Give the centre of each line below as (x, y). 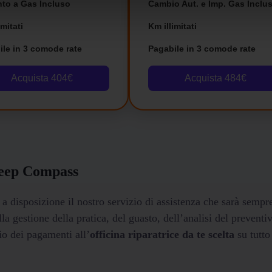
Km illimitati (172, 26)
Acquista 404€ (42, 78)
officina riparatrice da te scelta (162, 234)
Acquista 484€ (216, 78)
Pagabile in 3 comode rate (202, 48)
